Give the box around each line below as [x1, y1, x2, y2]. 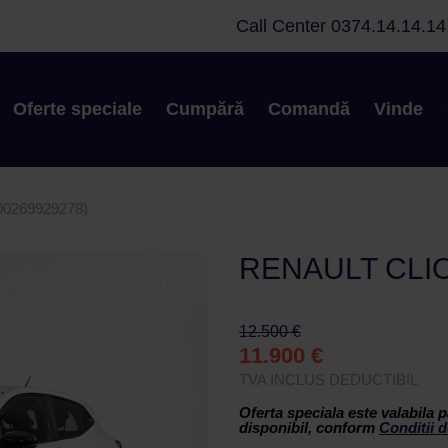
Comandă [267, 99, 350, 119]
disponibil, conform [239, 419, 379, 436]
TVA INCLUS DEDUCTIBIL [239, 371, 418, 388]
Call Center [236, 15, 326, 36]
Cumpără [165, 99, 244, 119]
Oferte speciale [12, 99, 142, 119]
